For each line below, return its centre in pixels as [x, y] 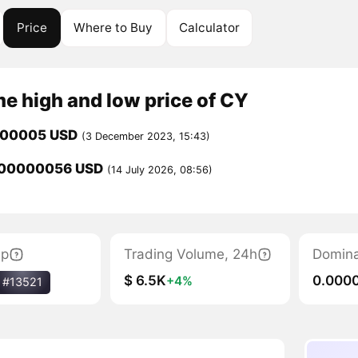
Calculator [210, 27]
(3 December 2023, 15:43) [145, 137]
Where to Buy [113, 27]
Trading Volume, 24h [190, 254]
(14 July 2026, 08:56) [159, 170]
